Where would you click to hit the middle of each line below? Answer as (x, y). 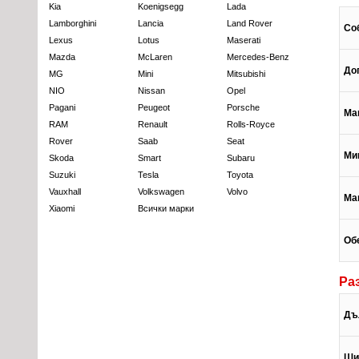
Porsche (243, 108)
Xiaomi (62, 209)
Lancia (151, 24)
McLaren (155, 57)
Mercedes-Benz (258, 57)
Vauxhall (65, 192)
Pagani (62, 108)
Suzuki (62, 175)
